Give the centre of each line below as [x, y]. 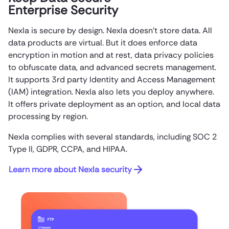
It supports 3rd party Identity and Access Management [112, 79]
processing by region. [48, 116]
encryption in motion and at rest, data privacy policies [111, 55]
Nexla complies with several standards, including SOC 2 [113, 136]
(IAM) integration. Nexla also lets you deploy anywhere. [111, 91]
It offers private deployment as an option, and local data [114, 104]
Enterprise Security [63, 10]
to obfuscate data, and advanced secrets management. [112, 67]
